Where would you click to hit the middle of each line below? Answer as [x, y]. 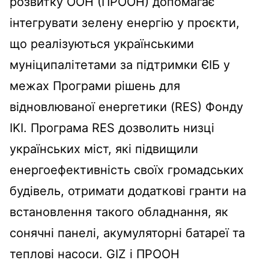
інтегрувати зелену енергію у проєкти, [125, 23]
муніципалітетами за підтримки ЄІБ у [120, 65]
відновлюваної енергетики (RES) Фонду [126, 107]
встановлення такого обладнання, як [119, 212]
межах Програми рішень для [95, 86]
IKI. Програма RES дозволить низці [112, 128]
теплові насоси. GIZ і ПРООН [95, 254]
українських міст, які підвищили [104, 149]
